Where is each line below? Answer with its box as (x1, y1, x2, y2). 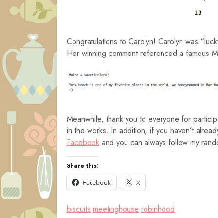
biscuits (67, 203, 91, 215)
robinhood (141, 203, 175, 215)
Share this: (67, 162, 98, 170)
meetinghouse (93, 203, 139, 215)
